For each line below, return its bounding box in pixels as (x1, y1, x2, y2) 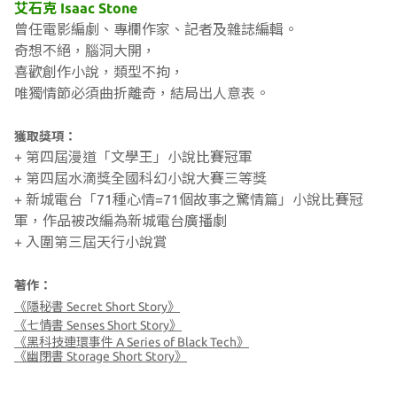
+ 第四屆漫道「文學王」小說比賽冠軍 (14, 149, 253, 165)
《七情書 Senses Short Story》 (14, 318, 182, 332)
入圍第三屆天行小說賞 (26, 234, 167, 250)
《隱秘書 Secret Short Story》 (14, 300, 180, 314)
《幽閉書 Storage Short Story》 (14, 349, 187, 363)
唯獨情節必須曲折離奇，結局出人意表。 (14, 85, 269, 101)
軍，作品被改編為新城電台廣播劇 (14, 213, 227, 229)
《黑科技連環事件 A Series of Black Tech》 (14, 335, 249, 349)
